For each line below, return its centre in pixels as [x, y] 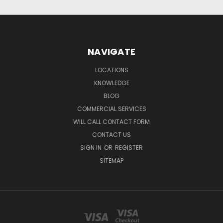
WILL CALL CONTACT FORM [111, 121]
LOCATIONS [111, 70]
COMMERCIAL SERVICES [111, 109]
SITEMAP [111, 160]
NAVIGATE [111, 51]
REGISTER [129, 147]
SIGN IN [92, 147]
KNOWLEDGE [111, 83]
